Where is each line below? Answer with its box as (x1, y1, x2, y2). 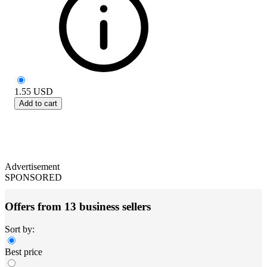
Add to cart (19, 98, 57, 108)
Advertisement (5, 161, 60, 172)
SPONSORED (5, 172, 62, 182)
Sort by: (5, 224, 35, 235)
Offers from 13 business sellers (5, 200, 151, 213)
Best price (5, 247, 42, 257)
